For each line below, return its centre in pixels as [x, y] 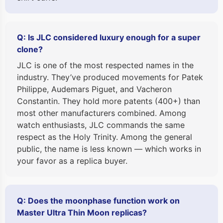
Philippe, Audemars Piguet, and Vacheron [94, 89]
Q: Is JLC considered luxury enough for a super [109, 38]
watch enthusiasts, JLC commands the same [101, 125]
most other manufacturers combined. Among [102, 113]
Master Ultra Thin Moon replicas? [82, 213]
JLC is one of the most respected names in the [105, 65]
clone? [30, 50]
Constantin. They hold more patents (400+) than [109, 101]
